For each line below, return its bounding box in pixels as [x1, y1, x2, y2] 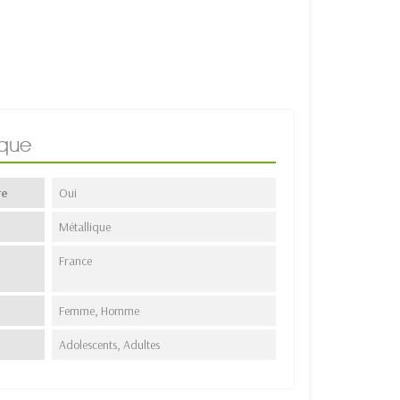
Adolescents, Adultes [59, 336, 161, 353]
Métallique [59, 218, 112, 235]
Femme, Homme [59, 302, 140, 319]
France [59, 252, 93, 269]
